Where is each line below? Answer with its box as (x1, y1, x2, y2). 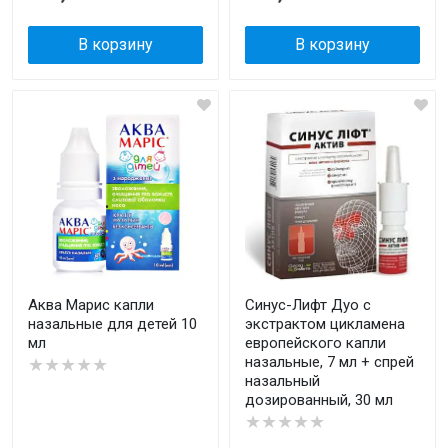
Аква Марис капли (28, 296, 154, 314)
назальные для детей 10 (28, 315, 197, 333)
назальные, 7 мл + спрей (245, 353, 414, 371)
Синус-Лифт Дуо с (245, 296, 371, 314)
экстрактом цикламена (245, 315, 405, 333)
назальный (245, 372, 320, 390)
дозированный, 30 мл (245, 391, 393, 409)
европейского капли (245, 334, 386, 352)
